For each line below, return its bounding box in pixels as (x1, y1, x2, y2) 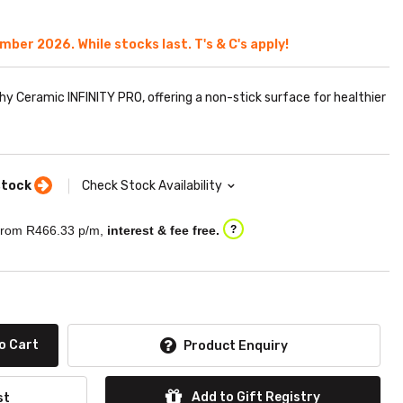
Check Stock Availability (82, 177, 222, 193)
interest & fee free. (107, 222, 219, 237)
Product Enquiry (184, 337, 288, 354)
